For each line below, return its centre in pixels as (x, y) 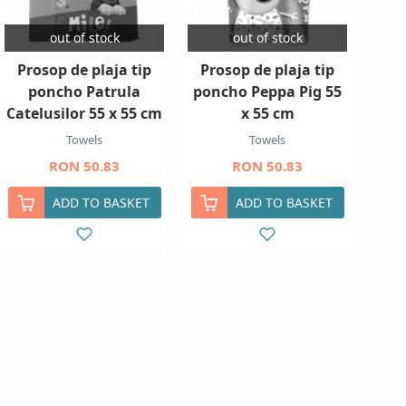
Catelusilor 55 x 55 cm (84, 113)
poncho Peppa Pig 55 (267, 92)
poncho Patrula (84, 92)
